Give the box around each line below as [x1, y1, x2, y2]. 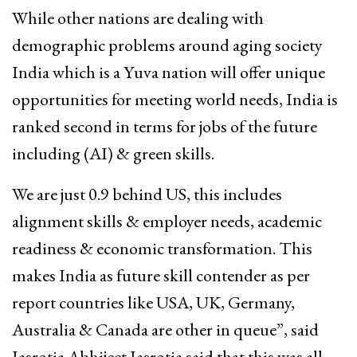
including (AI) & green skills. [12, 141, 214, 165]
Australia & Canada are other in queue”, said [12, 317, 319, 341]
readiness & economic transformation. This [12, 236, 312, 260]
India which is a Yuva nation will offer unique [12, 60, 325, 84]
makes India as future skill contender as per [12, 263, 310, 287]
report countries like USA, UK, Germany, [12, 290, 295, 314]
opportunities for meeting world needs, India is [12, 87, 338, 111]
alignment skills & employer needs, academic [12, 209, 322, 233]
